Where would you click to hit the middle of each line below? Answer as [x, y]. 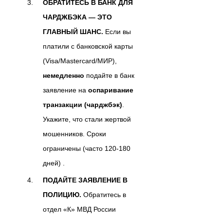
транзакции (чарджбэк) [82, 104]
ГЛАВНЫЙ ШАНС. [73, 31]
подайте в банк [109, 75]
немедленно [64, 75]
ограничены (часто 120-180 [87, 148]
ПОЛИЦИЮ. [62, 194]
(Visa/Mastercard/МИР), [80, 61]
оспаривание [111, 90]
